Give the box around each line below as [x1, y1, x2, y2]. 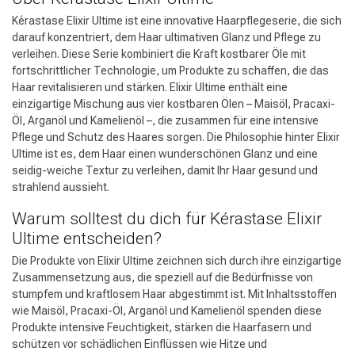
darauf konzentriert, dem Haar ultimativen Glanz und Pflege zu [12, 30, 321, 44]
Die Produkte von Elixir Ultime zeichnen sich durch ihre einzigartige [12, 254, 342, 267]
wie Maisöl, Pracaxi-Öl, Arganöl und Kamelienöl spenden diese [12, 303, 322, 317]
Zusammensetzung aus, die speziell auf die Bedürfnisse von [12, 270, 313, 284]
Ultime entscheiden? [12, 228, 162, 248]
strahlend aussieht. [12, 180, 109, 193]
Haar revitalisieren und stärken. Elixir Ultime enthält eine [12, 80, 288, 94]
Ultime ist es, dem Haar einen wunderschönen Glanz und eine [12, 147, 318, 160]
